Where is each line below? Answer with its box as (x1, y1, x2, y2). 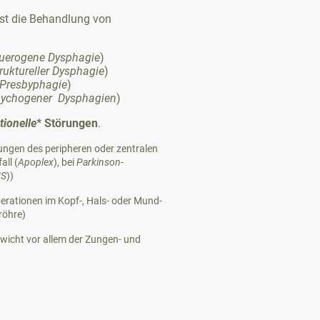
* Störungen (36, 116, 98, 130)
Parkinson (76, 156, 121, 168)
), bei (54, 156, 76, 168)
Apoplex (18, 156, 54, 168)
